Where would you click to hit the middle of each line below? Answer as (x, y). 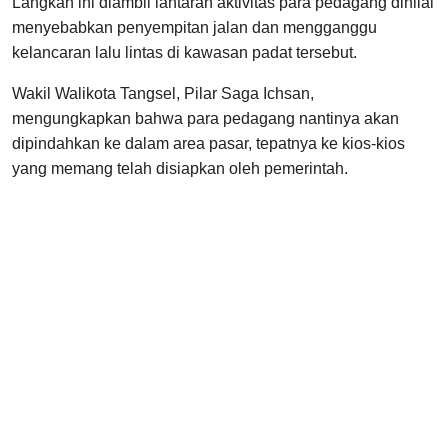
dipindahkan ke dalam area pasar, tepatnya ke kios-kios (208, 144)
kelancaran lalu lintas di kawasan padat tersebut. (184, 53)
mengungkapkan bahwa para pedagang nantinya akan (205, 119)
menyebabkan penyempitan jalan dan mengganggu (194, 28)
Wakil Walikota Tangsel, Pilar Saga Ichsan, (163, 94)
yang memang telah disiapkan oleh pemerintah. (180, 169)
